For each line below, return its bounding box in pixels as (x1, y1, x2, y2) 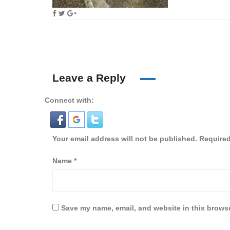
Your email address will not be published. (52, 135, 197, 143)
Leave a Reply (52, 72, 129, 84)
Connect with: (45, 96, 94, 104)
